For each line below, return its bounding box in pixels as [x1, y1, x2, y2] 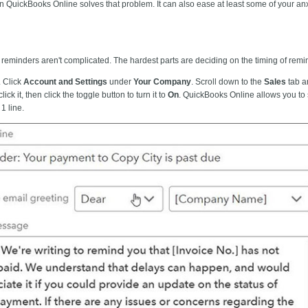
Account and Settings [23, 76, 109, 87]
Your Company [133, 76, 191, 87]
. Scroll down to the [191, 76, 264, 87]
